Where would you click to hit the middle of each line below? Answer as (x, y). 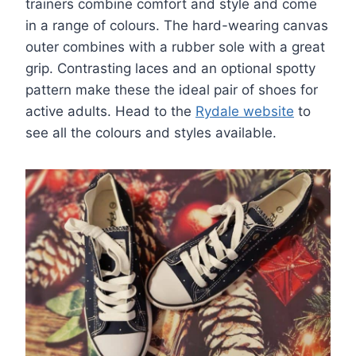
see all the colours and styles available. (151, 133)
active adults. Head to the (110, 112)
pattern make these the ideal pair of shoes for (172, 90)
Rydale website (245, 112)
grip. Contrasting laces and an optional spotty (170, 69)
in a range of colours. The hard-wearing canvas (177, 26)
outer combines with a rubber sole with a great (175, 47)
